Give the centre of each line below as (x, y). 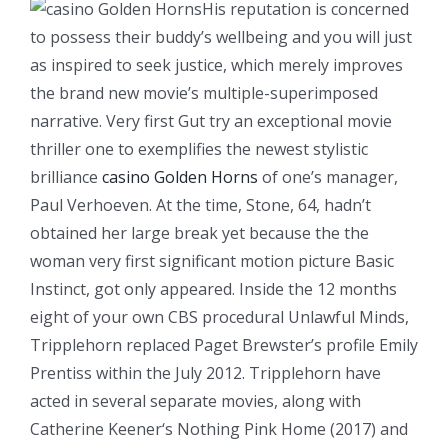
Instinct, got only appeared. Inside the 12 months (213, 288)
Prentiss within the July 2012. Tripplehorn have (205, 372)
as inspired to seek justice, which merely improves (216, 64)
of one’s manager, (328, 176)
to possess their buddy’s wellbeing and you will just (221, 36)
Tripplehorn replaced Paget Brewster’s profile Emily (224, 344)
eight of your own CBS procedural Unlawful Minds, (219, 316)
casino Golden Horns (180, 176)
